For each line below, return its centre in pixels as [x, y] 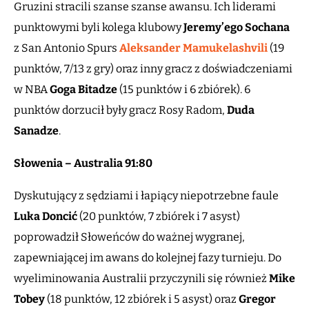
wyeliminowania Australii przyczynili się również [141, 279]
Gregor [257, 299]
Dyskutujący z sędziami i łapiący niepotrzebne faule [146, 196]
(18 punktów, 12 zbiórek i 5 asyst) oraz [142, 299]
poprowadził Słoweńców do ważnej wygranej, [129, 237]
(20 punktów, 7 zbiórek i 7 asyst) [159, 217]
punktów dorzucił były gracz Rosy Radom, [119, 110]
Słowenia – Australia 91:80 [83, 163]
